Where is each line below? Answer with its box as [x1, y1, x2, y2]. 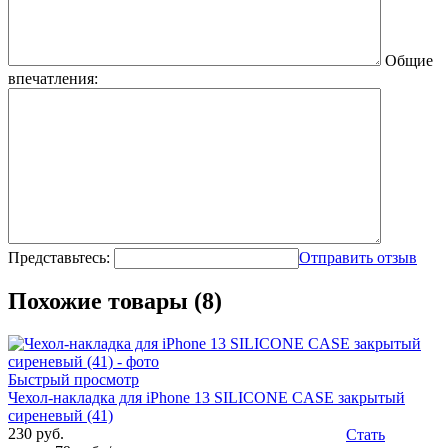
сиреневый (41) [8, 407, 113, 425]
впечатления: [8, 69, 98, 87]
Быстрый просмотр [8, 371, 139, 389]
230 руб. [8, 425, 64, 443]
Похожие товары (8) [8, 288, 222, 315]
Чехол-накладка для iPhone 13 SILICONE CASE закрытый [8, 389, 405, 407]
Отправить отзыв [299, 248, 417, 266]
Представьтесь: [8, 248, 110, 266]
